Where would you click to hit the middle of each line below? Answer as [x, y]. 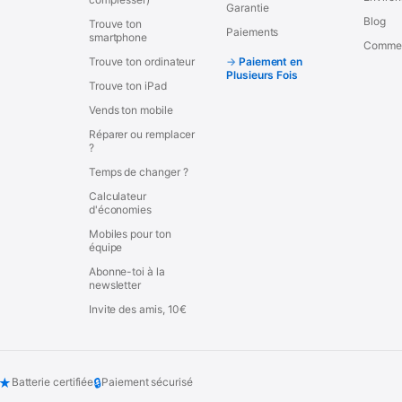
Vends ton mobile [131, 110]
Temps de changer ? [138, 172]
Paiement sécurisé [147, 382]
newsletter [115, 285]
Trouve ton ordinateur [142, 62]
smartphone [118, 38]
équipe [105, 248]
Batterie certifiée [52, 382]
